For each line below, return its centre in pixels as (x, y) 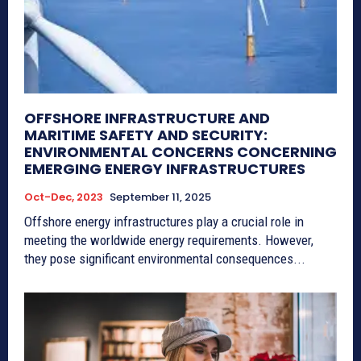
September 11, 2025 (160, 197)
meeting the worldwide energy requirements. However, (169, 240)
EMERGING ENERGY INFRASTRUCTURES (165, 168)
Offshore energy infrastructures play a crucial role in (164, 221)
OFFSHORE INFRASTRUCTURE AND (147, 118)
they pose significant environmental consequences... (165, 258)
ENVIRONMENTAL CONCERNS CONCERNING (180, 151)
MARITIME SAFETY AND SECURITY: (146, 135)
